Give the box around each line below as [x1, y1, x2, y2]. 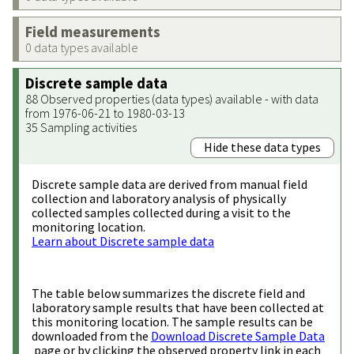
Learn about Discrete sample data [32, 232, 214, 249]
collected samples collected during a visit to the [32, 204, 291, 220]
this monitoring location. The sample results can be [32, 313, 313, 330]
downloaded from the [32, 327, 151, 344]
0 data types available [25, 39, 138, 55]
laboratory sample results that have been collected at [32, 299, 324, 315]
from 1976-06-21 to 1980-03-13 [25, 104, 185, 121]
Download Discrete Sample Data [151, 327, 325, 344]
